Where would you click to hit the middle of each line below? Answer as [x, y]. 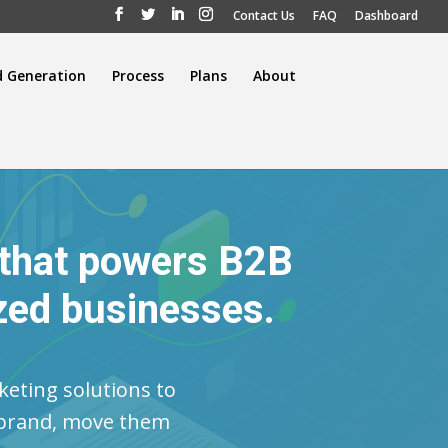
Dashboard [386, 15]
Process [138, 75]
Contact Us [264, 15]
